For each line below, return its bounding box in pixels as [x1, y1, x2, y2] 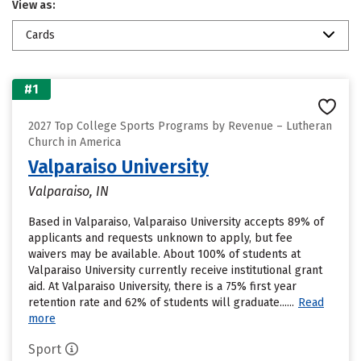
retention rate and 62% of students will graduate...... [28, 296, 294, 309]
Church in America [28, 135, 121, 149]
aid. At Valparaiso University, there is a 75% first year [28, 280, 297, 293]
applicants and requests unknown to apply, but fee [28, 231, 293, 245]
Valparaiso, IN [28, 184, 109, 199]
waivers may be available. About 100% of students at [28, 247, 301, 261]
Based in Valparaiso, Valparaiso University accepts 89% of [28, 215, 324, 229]
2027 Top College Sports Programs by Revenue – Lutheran [28, 119, 332, 133]
